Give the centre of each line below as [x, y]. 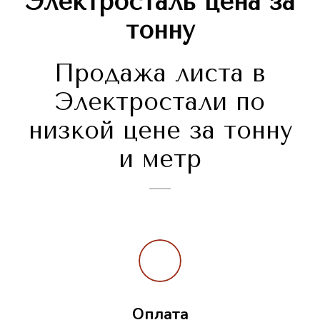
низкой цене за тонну [160, 131]
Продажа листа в [160, 74]
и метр [160, 160]
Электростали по [160, 102]
